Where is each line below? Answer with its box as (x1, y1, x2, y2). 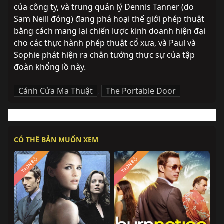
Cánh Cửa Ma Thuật (18, 85, 93, 96)
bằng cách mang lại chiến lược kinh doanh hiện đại (14, 25, 205, 36)
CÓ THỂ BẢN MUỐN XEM (14, 134, 98, 144)
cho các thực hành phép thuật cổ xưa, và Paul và (14, 37, 196, 48)
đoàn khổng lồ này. (14, 61, 88, 72)
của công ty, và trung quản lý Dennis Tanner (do (14, 1, 194, 12)
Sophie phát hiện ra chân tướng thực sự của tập (14, 49, 195, 60)
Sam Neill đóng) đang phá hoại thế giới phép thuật (14, 13, 204, 24)
